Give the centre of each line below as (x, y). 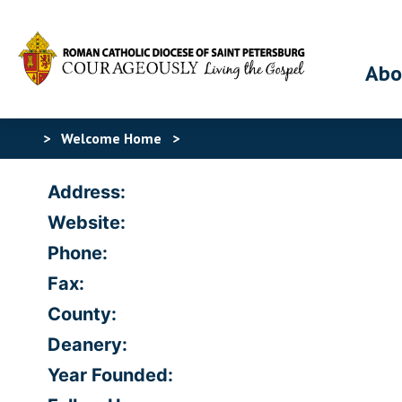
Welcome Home (111, 138)
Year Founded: (110, 375)
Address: (87, 192)
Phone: (78, 253)
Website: (87, 223)
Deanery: (87, 345)
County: (82, 314)
